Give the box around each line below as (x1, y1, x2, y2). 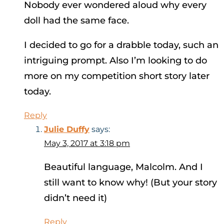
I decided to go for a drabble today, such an (24, 39, 218, 51)
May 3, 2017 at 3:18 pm (44, 138, 130, 148)
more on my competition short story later (24, 70, 209, 82)
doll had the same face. (24, 15, 129, 26)
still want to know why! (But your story (44, 177, 217, 188)
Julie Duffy (44, 124, 89, 134)
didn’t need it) (44, 192, 107, 204)
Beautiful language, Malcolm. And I (44, 161, 203, 173)
